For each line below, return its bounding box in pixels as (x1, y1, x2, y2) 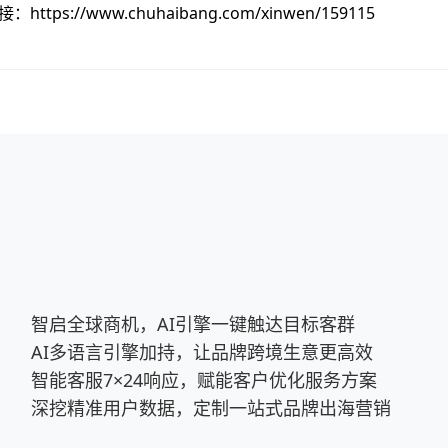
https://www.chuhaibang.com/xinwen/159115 (30, 2, 375, 24)
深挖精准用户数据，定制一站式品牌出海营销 (31, 396, 392, 420)
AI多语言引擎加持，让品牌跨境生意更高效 (31, 340, 374, 364)
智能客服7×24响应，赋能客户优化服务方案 (31, 368, 378, 392)
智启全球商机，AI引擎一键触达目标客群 (31, 312, 356, 336)
